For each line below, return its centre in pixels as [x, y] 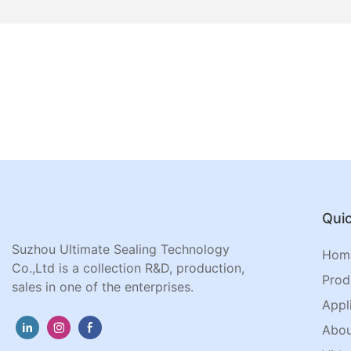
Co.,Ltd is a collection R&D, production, [128, 268]
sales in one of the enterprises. [103, 287]
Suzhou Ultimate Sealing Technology [121, 250]
